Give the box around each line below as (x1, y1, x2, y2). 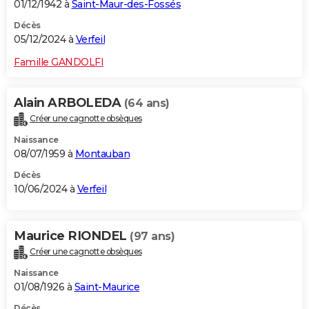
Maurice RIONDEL (14, 228, 130, 244)
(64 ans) (123, 97, 170, 110)
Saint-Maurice (74, 281, 139, 294)
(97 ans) (130, 230, 175, 243)
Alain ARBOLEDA (14, 95, 124, 111)
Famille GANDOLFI (14, 56, 103, 69)
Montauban (74, 148, 130, 161)
